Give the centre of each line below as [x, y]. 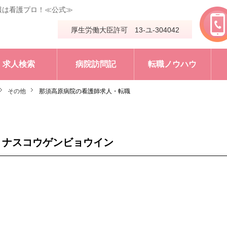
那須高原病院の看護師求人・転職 [84, 91]
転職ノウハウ [173, 64]
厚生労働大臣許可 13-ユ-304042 [125, 30]
